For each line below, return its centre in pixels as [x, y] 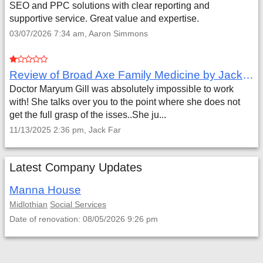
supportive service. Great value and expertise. [104, 18]
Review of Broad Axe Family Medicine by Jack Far [248, 75]
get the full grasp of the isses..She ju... [88, 115]
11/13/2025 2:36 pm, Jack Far [65, 130]
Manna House [45, 190]
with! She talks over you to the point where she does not [125, 102]
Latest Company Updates [76, 167]
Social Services [78, 204]
